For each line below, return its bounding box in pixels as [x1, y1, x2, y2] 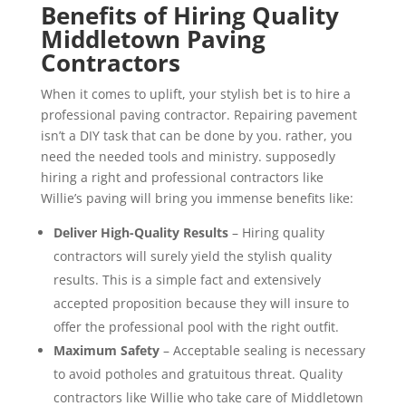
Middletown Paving [40, 23, 266, 56]
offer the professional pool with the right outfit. [53, 318, 339, 336]
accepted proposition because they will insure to [53, 295, 349, 313]
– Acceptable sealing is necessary [159, 342, 365, 360]
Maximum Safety [53, 342, 159, 360]
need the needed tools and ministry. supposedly [40, 148, 335, 166]
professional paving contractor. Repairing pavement [40, 106, 357, 124]
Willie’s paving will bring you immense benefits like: [40, 189, 353, 208]
